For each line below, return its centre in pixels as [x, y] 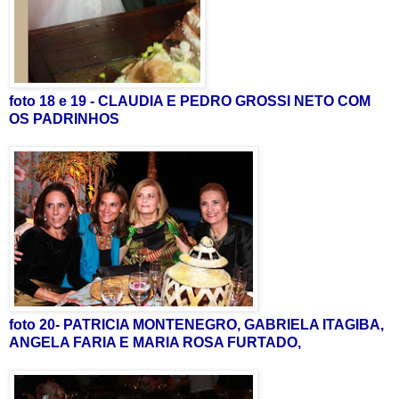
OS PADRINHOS [64, 118]
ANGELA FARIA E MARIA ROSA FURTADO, [155, 342]
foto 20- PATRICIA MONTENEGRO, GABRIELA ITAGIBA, [196, 324]
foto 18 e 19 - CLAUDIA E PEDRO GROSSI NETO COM [190, 101]
